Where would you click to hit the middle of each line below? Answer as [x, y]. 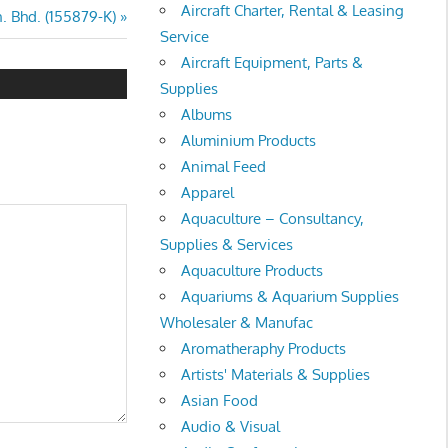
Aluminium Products [249, 140]
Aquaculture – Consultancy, [273, 218]
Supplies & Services [227, 244]
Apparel [208, 192]
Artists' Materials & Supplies [276, 374]
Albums [207, 114]
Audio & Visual [231, 426]
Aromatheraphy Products [264, 348]
